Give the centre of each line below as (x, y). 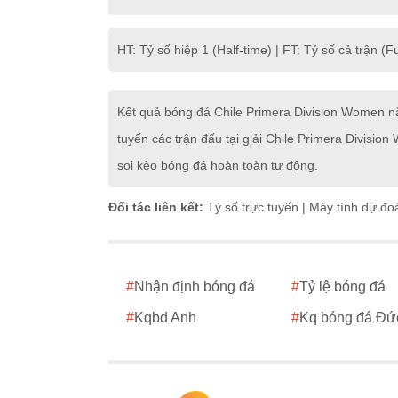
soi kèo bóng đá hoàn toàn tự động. (218, 166)
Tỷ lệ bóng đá (342, 287)
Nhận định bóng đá (195, 287)
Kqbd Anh (165, 318)
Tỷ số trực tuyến (253, 207)
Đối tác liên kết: (158, 207)
